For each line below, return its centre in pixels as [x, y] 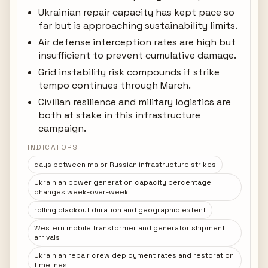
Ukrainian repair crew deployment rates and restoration [134, 255]
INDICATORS [53, 147]
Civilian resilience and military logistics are [135, 102]
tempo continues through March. [115, 85]
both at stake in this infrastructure [120, 115]
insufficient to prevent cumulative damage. [138, 55]
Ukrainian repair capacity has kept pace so [137, 12]
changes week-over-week [82, 192]
